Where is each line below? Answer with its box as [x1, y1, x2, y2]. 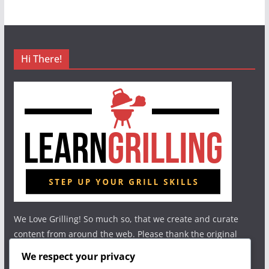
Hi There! [20, 52, 62, 65]
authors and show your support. [13, 243, 144, 255]
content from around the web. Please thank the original [13, 228, 237, 240]
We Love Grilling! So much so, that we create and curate [13, 213, 238, 225]
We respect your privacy [22, 250, 135, 263]
